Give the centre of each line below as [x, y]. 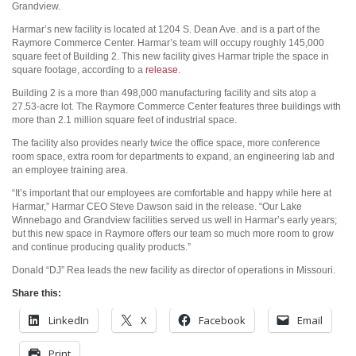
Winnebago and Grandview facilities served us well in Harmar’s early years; [174, 220]
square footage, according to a [79, 70]
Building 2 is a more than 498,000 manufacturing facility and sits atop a [164, 93]
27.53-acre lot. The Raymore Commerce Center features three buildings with [176, 106]
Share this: [37, 293]
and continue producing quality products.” [101, 247]
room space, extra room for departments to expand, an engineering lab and [173, 157]
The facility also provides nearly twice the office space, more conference [166, 143]
